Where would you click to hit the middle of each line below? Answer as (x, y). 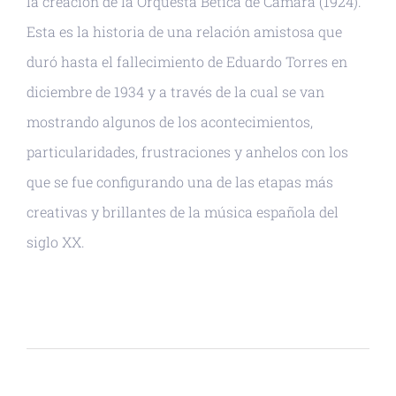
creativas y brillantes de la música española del (183, 211)
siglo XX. (56, 241)
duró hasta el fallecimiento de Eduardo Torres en (187, 61)
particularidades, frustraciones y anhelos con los (187, 151)
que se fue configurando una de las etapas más (180, 181)
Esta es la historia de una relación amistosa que (184, 31)
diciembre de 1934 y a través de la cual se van (175, 91)
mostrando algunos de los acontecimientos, (170, 121)
